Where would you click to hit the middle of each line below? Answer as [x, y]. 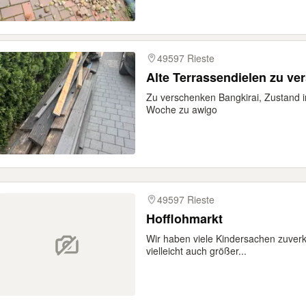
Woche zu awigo [182, 109]
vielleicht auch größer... [196, 251]
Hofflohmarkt [184, 219]
